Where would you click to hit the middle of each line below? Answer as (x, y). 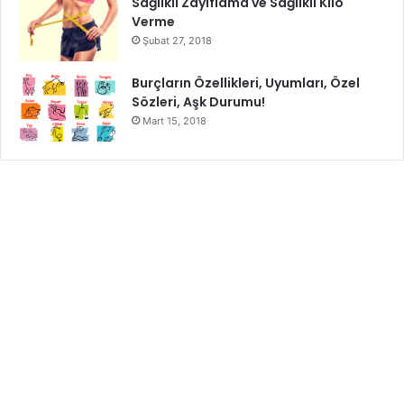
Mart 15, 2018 (174, 120)
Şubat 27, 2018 (177, 40)
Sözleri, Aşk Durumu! (198, 101)
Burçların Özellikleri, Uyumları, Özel (246, 83)
